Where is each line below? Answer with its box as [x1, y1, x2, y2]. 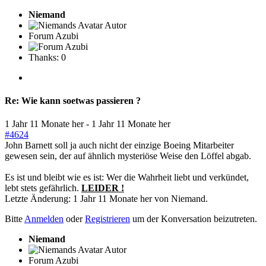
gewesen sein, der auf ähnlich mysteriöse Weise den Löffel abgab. [5, 151, 251, 161]
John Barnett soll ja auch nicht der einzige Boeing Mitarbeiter [5, 140, 234, 151]
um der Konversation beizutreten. [130, 214, 257, 224]
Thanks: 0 [28, 52, 66, 62]
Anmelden [24, 214, 64, 224]
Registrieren [85, 214, 130, 224]
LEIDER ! [81, 183, 124, 194]
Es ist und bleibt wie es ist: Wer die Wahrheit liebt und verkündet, [5, 172, 249, 183]
